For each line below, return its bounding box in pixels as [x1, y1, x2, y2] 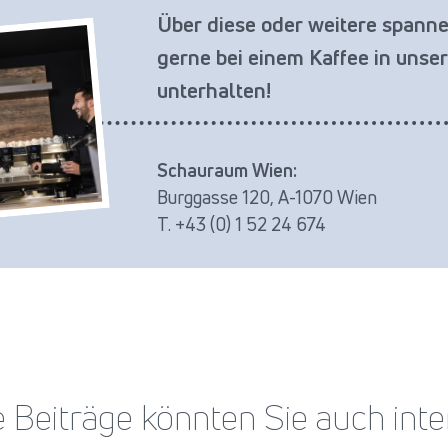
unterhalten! [157, 76, 271, 105]
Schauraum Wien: [157, 158, 297, 183]
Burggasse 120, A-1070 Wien [157, 185, 377, 210]
